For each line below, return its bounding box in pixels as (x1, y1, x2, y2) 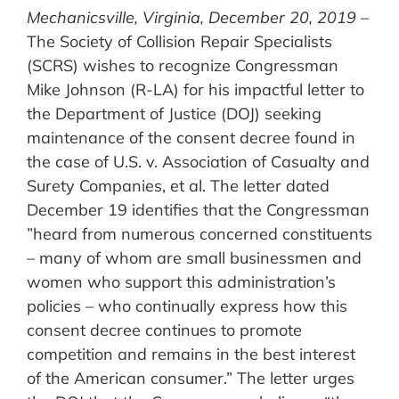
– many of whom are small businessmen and (27, 248, 362, 269)
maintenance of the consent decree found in (27, 127, 355, 149)
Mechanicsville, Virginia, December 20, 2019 (27, 7, 356, 28)
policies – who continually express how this (27, 296, 347, 317)
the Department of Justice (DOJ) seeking (27, 103, 322, 125)
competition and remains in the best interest (27, 344, 355, 365)
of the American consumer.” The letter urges (27, 368, 354, 389)
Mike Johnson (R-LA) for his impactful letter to (27, 79, 364, 101)
